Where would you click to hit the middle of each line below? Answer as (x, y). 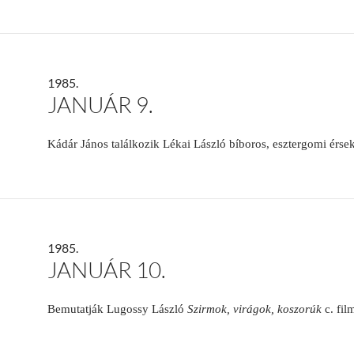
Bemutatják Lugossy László (117, 309)
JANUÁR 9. (100, 105)
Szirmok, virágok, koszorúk (254, 309)
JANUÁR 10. (107, 270)
